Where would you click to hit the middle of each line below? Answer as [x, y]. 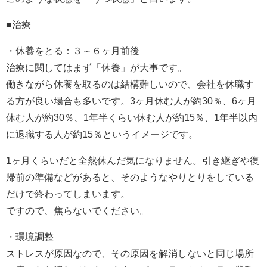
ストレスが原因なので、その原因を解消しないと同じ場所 [130, 253]
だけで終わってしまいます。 [68, 193]
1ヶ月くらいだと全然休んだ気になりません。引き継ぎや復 [133, 160]
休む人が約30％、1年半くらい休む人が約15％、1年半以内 [132, 117]
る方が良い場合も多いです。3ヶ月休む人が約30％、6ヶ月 [131, 100]
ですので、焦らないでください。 [77, 210]
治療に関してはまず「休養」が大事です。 [97, 67]
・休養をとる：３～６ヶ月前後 [73, 50]
